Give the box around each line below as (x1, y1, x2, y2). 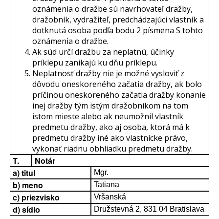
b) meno (13, 179, 43, 191)
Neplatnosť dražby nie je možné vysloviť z (32, 68, 184, 79)
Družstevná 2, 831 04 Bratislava (94, 205, 204, 213)
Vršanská (94, 193, 126, 201)
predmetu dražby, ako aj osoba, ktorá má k (32, 122, 190, 132)
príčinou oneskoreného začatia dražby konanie (32, 89, 206, 100)
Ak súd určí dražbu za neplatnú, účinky (32, 46, 174, 57)
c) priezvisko (13, 192, 60, 203)
